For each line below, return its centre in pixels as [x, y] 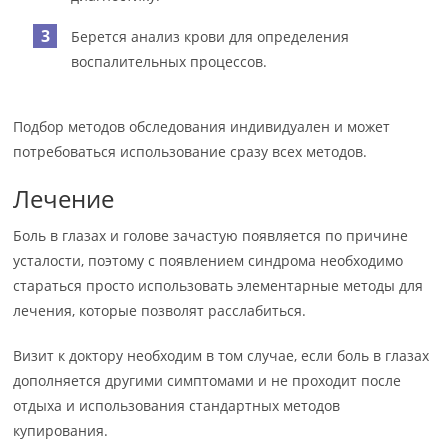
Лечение [64, 198]
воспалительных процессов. [169, 61]
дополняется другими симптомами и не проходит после [207, 380]
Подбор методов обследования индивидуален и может [202, 126]
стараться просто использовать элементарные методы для [218, 285]
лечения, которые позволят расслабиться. [160, 310]
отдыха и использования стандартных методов [177, 405]
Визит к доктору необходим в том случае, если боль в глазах [221, 355]
